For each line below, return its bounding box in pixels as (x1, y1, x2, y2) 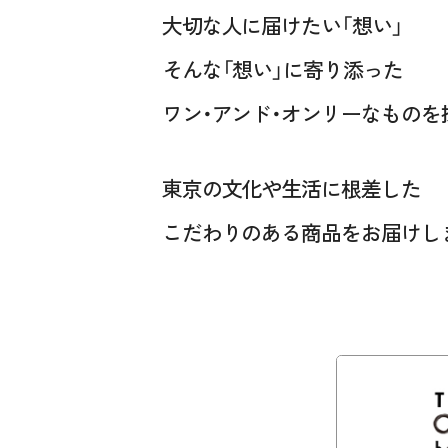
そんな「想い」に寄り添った (161, 53, 404, 84)
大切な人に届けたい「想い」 (161, 9, 404, 40)
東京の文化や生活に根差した (161, 173, 422, 204)
